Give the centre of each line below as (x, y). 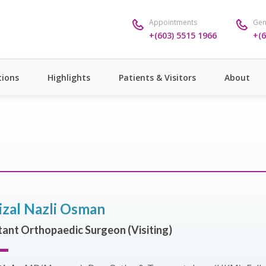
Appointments (173, 22)
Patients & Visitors (157, 77)
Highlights (69, 77)
